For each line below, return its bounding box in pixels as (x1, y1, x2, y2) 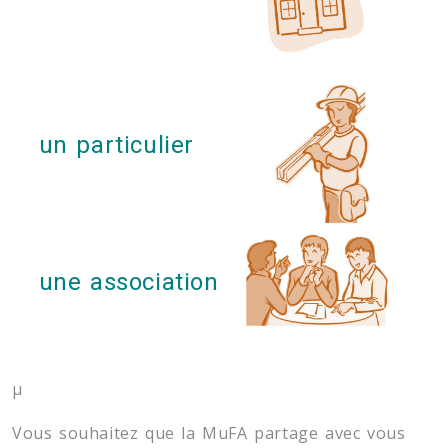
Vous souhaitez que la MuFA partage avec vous (12, 422, 406, 444)
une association (38, 268, 219, 296)
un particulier (38, 131, 194, 159)
